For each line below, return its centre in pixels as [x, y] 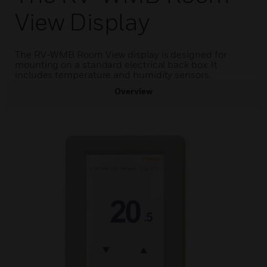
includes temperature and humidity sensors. [113, 74]
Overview [133, 91]
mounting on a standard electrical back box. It [117, 64]
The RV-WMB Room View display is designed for [121, 54]
